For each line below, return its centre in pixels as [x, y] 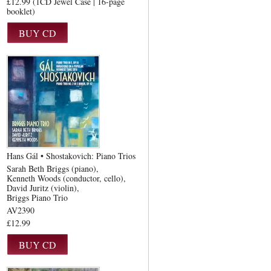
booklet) [21, 11]
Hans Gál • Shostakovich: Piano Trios [71, 156]
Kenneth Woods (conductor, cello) [65, 178]
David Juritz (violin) [42, 188]
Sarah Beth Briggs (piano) [51, 168]
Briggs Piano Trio [37, 198]
